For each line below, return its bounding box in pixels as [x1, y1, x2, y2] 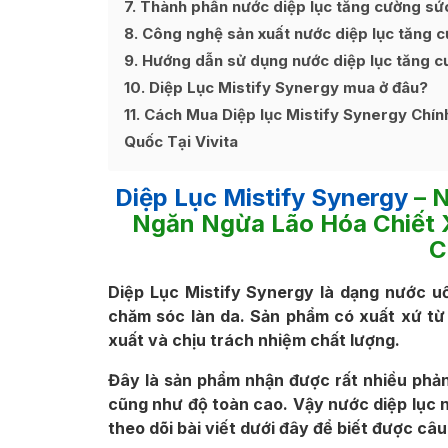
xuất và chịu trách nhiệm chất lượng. [108, 330, 400, 351]
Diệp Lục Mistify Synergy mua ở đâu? [145, 78, 428, 97]
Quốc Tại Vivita [124, 132, 238, 151]
